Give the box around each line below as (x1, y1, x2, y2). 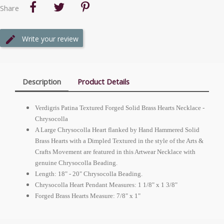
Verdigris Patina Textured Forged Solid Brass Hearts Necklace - (35, 103, 204, 111)
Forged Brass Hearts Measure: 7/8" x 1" (35, 191, 140, 199)
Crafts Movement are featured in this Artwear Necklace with (35, 147, 195, 155)
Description (22, 76, 61, 87)
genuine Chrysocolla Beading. (35, 158, 117, 166)
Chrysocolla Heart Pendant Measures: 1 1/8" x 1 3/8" (35, 180, 177, 188)
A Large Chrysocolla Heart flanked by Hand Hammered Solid (35, 125, 199, 133)
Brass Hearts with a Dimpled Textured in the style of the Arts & (35, 136, 203, 144)
